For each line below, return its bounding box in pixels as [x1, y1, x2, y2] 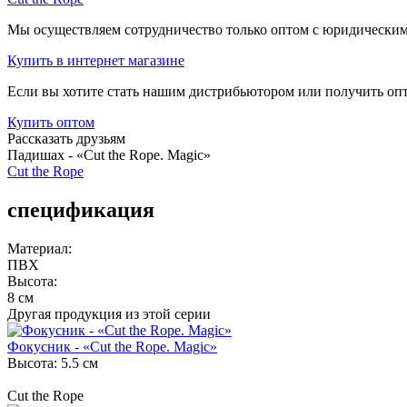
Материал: [7, 240, 72, 256]
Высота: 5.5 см [7, 354, 98, 371]
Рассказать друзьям [7, 130, 125, 146]
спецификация [7, 197, 154, 222]
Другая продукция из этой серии [7, 305, 211, 322]
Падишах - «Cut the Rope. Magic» [7, 146, 211, 163]
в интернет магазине [56, 52, 184, 68]
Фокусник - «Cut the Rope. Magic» [7, 338, 217, 354]
